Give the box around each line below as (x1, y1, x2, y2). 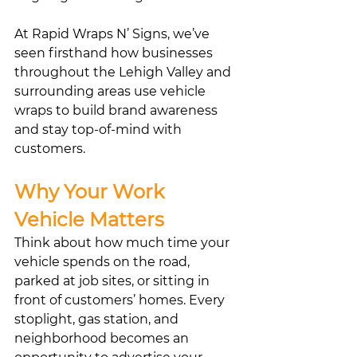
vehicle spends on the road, (14, 253, 193, 269)
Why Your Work (14, 179, 169, 203)
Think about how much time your (14, 234, 233, 250)
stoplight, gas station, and (14, 311, 182, 327)
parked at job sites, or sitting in (14, 273, 213, 288)
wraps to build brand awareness (14, 102, 221, 118)
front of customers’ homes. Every (14, 292, 228, 308)
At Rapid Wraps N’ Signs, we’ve (14, 25, 213, 41)
